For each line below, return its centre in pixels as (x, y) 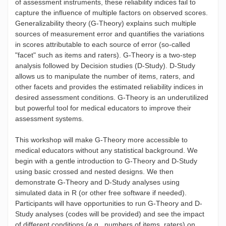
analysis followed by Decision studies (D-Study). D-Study (105, 66)
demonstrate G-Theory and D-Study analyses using (97, 182)
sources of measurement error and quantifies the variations (110, 34)
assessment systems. (49, 119)
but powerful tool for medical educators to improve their (103, 108)
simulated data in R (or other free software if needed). (101, 193)
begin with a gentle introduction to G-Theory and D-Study (106, 161)
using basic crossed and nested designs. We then (94, 172)
